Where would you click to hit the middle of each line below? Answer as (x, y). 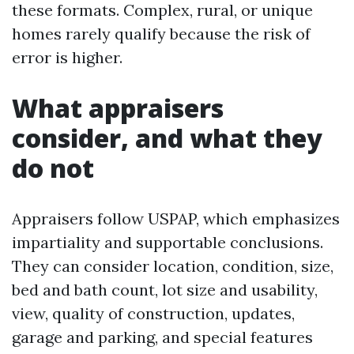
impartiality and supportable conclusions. (168, 242)
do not (53, 168)
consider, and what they (167, 138)
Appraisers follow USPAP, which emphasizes (176, 218)
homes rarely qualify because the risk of (161, 34)
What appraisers (118, 108)
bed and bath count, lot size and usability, (165, 290)
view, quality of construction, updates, (153, 313)
